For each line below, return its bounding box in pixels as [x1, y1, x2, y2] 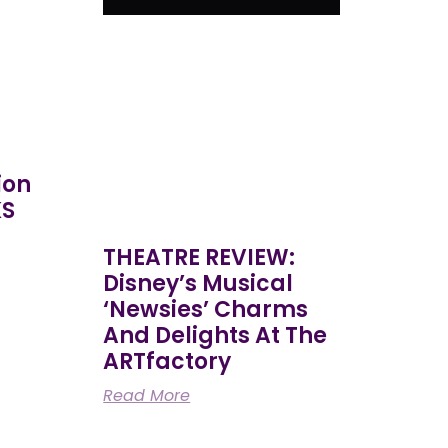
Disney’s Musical [103, 267, 294, 299]
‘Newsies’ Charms [103, 293, 309, 325]
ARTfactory [103, 345, 232, 377]
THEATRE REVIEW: [103, 241, 296, 273]
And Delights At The [103, 319, 328, 351]
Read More [103, 383, 191, 407]
